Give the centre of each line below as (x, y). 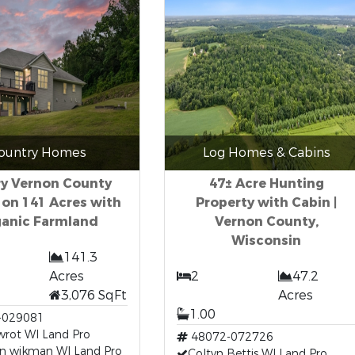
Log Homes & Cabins (266, 153)
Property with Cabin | (266, 202)
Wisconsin (266, 240)
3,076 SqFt (94, 295)
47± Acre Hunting (266, 183)
